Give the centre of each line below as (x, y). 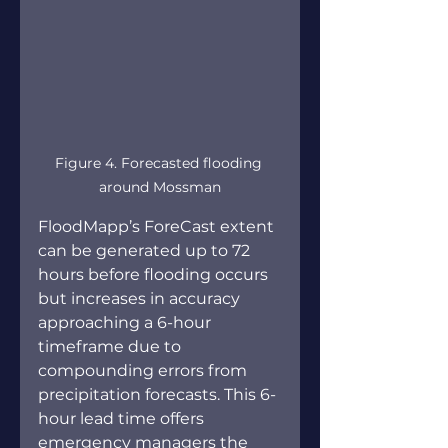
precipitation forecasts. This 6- (157, 395)
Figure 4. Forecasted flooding (160, 163)
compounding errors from (144, 371)
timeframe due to (111, 347)
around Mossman (160, 187)
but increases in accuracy (141, 299)
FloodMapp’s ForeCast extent (158, 227)
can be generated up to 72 (146, 251)
